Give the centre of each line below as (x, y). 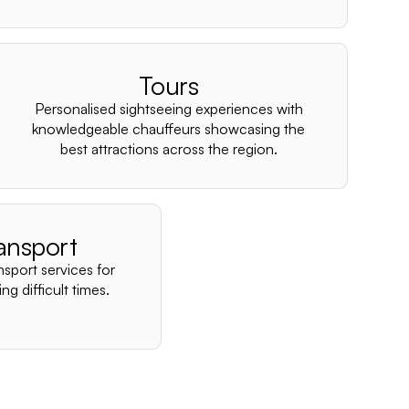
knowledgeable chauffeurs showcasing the (169, 129)
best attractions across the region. (168, 149)
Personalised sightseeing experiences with (168, 109)
